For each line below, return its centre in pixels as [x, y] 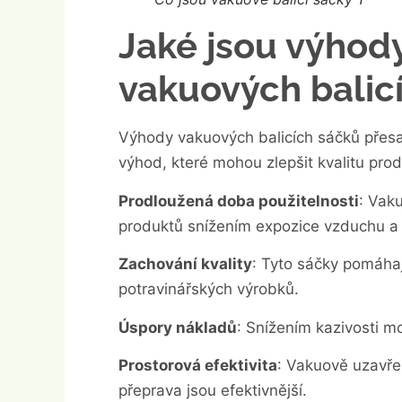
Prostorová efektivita [198, 365]
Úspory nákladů [178, 327]
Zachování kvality [185, 264]
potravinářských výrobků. [209, 289]
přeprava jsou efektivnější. [213, 390]
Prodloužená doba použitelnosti [239, 201]
